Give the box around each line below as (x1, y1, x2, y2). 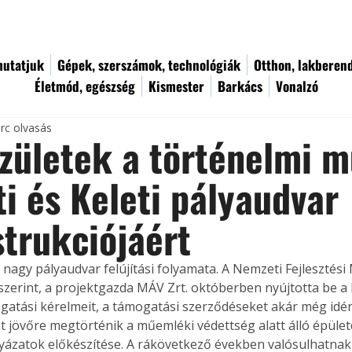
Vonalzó (276, 76, 318, 96)
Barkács (218, 76, 262, 96)
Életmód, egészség (35, 76, 135, 96)
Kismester (148, 76, 204, 96)
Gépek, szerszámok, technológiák (57, 55, 240, 75)
